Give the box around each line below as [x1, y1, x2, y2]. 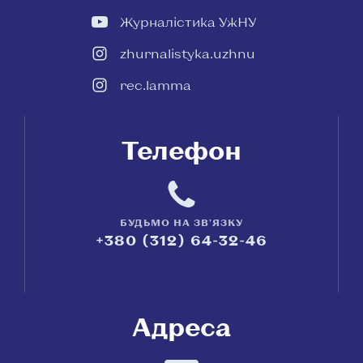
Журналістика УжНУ [119, 14, 256, 30]
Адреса [132, 310, 231, 342]
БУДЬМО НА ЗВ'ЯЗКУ [120, 216, 243, 228]
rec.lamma [119, 77, 191, 93]
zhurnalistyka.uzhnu [119, 45, 255, 62]
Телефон [122, 134, 241, 165]
